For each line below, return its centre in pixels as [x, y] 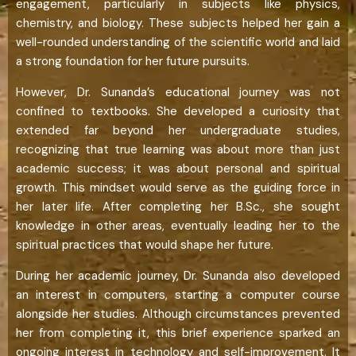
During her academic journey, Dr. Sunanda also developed [178, 275]
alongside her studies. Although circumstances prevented [178, 313]
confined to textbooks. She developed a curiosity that [178, 111]
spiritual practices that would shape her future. [145, 244]
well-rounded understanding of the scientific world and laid [178, 42]
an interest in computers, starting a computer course [178, 294]
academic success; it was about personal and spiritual [178, 168]
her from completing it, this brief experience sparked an [178, 333]
